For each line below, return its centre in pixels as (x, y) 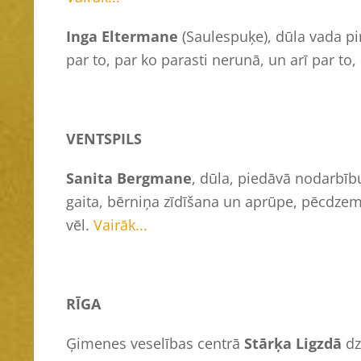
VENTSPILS (104, 138)
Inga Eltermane (122, 36)
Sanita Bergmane (129, 178)
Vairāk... (120, 224)
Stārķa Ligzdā (293, 343)
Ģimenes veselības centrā (155, 343)
